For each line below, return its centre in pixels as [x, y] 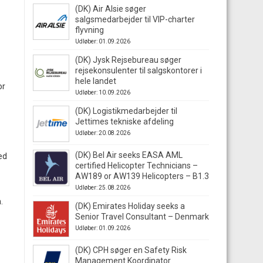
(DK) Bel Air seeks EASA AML [129, 155]
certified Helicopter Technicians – [136, 166]
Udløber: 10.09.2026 [103, 92]
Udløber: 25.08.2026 [103, 188]
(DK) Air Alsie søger [111, 9]
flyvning [90, 30]
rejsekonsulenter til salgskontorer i [139, 70]
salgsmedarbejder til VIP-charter [135, 19]
